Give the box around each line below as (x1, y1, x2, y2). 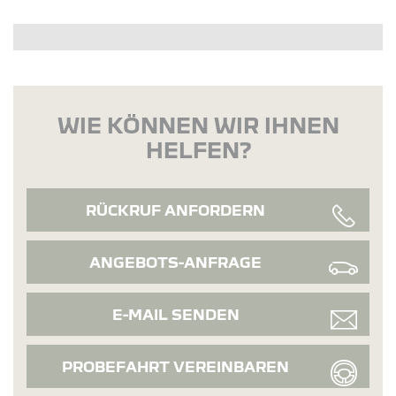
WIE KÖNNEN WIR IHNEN (57, 111, 339, 137)
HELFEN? (145, 136, 251, 162)
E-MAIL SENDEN (111, 305, 240, 323)
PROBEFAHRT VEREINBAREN (62, 357, 289, 375)
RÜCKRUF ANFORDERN (86, 201, 265, 218)
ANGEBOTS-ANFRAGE (89, 253, 262, 270)
